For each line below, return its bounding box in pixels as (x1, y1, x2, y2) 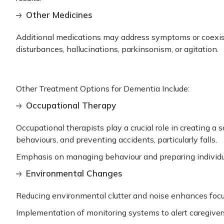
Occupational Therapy (26, 99, 116, 110)
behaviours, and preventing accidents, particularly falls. (16, 134, 217, 144)
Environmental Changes (26, 167, 122, 178)
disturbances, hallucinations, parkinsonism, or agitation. (16, 43, 218, 54)
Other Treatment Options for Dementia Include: (16, 83, 189, 93)
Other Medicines (26, 9, 92, 20)
